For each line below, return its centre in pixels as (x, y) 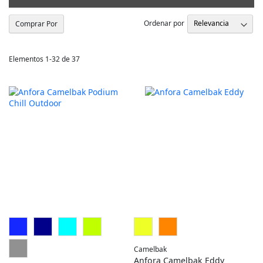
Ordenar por (164, 23)
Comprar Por (36, 23)
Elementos (27, 59)
